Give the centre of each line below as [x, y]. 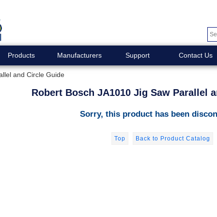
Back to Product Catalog [173, 138]
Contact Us [195, 55]
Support [137, 55]
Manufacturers [79, 55]
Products [21, 55]
